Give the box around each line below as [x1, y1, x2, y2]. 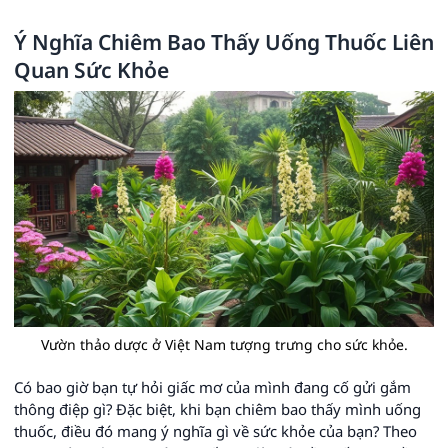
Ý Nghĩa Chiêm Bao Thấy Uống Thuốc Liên [14, 28, 434, 56]
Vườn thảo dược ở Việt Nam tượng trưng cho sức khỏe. [40, 334, 408, 354]
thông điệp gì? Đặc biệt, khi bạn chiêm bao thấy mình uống [14, 398, 421, 419]
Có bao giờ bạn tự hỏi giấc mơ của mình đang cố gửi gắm [14, 376, 411, 397]
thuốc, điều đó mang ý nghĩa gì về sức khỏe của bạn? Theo [14, 420, 417, 441]
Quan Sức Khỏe [14, 56, 169, 84]
